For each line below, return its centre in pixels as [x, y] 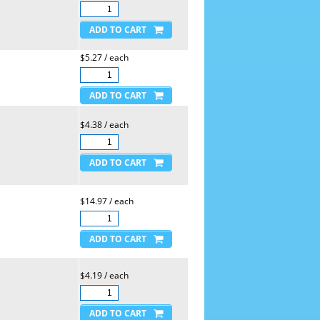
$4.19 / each [104, 275]
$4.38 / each [104, 125]
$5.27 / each [104, 57]
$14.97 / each [106, 201]
